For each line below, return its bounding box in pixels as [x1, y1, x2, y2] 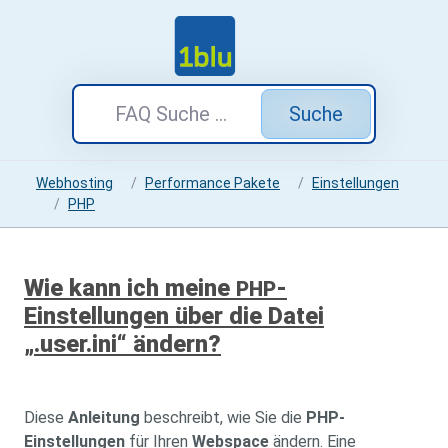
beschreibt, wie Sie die [140, 408, 306, 427]
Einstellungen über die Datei [24, 302, 324, 330]
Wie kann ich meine [24, 274, 236, 302]
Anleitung [68, 408, 140, 427]
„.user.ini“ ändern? [24, 330, 221, 358]
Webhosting [36, 175, 113, 191]
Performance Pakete [145, 175, 280, 191]
